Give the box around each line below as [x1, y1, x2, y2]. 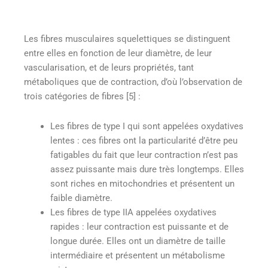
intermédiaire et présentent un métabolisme [50, 249, 225, 261]
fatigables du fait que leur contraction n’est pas [50, 149, 238, 160]
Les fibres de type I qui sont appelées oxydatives [50, 120, 243, 132]
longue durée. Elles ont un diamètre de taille [50, 235, 226, 246]
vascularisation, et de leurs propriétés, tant [24, 62, 194, 74]
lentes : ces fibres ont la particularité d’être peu [50, 135, 237, 146]
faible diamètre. [50, 192, 112, 203]
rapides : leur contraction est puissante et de [50, 221, 229, 232]
